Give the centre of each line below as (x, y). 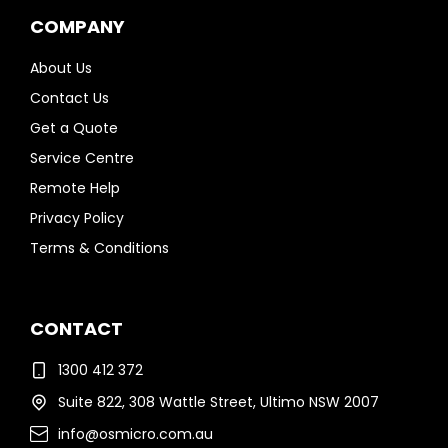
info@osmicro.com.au (135, 434)
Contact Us (69, 98)
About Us (61, 68)
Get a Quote (74, 128)
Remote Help (75, 188)
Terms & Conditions (99, 248)
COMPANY (77, 26)
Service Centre (82, 158)
